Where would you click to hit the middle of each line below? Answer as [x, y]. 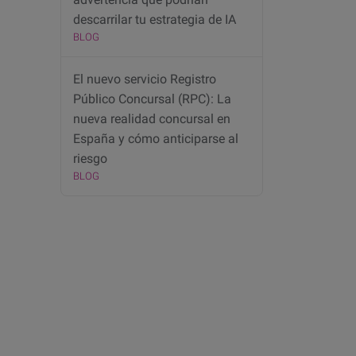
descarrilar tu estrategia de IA [155, 20]
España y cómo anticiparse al [156, 139]
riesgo [90, 159]
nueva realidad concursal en [152, 119]
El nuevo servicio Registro [145, 79]
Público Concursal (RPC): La [152, 99]
